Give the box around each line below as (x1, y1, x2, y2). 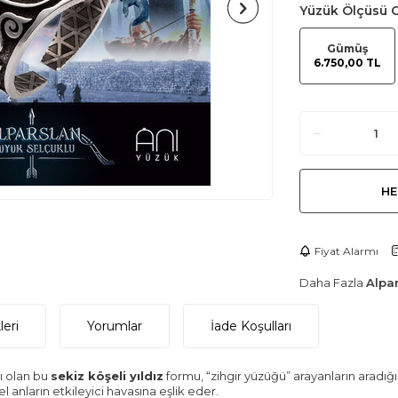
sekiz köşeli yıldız (51, 369, 163, 383)
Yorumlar (87, 318, 142, 334)
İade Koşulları (211, 318, 291, 334)
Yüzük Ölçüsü (298, 3, 391, 19)
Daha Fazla (298, 275, 366, 290)
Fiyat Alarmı (314, 243, 378, 258)
